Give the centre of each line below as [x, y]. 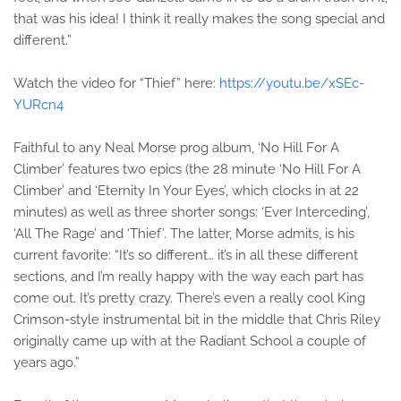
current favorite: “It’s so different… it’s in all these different [186, 255]
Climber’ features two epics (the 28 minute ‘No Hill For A [187, 169]
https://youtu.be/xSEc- [292, 83]
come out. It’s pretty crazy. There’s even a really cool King [189, 298]
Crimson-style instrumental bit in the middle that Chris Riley [197, 320]
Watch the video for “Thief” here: [116, 83]
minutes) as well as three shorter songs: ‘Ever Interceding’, [192, 212]
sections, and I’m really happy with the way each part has [188, 277]
